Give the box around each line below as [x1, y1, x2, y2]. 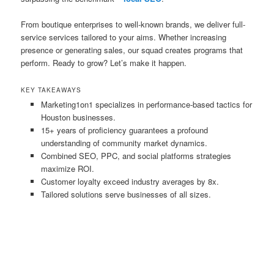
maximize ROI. [40, 163, 94, 175]
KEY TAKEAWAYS [21, 86, 82, 95]
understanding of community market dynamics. [40, 137, 207, 149]
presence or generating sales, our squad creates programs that [21, 43, 243, 56]
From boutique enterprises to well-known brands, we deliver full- [21, 18, 246, 30]
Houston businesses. [40, 111, 116, 124]
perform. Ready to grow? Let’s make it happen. [21, 56, 187, 68]
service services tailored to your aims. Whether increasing [21, 31, 227, 43]
